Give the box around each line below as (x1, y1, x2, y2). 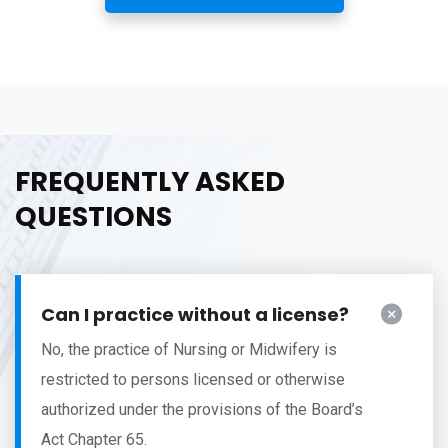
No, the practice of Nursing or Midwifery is (41, 339, 337, 359)
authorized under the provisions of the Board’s (41, 399, 363, 419)
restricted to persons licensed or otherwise (41, 369, 345, 389)
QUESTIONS (15, 197, 172, 235)
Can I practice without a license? (41, 301, 349, 327)
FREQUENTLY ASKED (15, 162, 285, 200)
